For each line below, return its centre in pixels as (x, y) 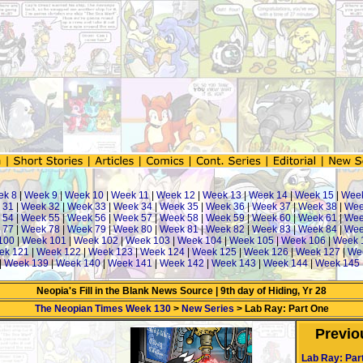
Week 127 (318, 252)
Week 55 (41, 218)
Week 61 (318, 218)
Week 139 (26, 263)
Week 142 (181, 263)
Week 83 (271, 229)
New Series (207, 309)
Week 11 (130, 195)
